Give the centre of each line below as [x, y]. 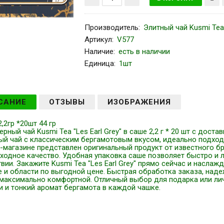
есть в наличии [144, 51]
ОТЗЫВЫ [67, 102]
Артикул [98, 39]
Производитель [112, 27]
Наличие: [100, 51]
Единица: [100, 63]
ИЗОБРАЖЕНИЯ [139, 102]
